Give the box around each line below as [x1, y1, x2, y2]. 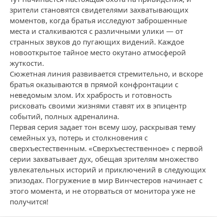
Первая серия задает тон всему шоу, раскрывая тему [10, 122, 196, 132]
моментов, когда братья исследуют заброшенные [10, 15, 187, 25]
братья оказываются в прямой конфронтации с [10, 79, 178, 89]
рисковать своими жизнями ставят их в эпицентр [10, 101, 186, 110]
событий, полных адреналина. [10, 111, 119, 121]
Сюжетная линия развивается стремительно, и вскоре [10, 69, 203, 78]
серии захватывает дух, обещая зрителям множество [10, 154, 199, 164]
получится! [10, 197, 48, 206]
